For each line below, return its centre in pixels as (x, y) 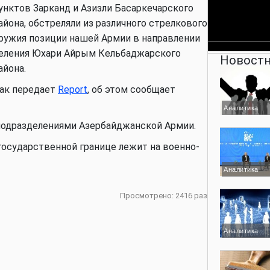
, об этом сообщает (131, 89)
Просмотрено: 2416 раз (164, 196)
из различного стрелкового (145, 23)
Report (73, 89)
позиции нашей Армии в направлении (113, 38)
